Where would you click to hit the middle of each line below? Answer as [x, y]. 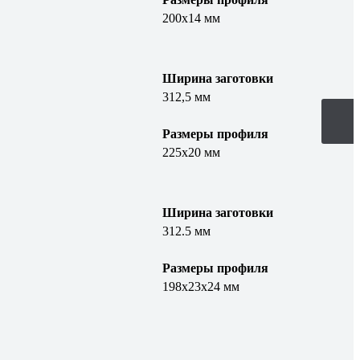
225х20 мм [191, 152]
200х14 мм [191, 18]
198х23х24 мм [200, 286]
